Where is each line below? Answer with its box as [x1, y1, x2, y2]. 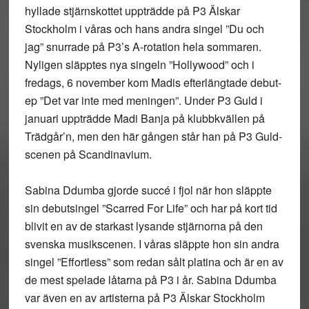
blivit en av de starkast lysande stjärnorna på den [24, 218, 263, 234]
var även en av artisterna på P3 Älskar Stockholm [24, 290, 265, 306]
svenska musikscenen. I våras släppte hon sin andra [24, 236, 279, 252]
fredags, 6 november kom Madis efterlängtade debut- [24, 74, 281, 90]
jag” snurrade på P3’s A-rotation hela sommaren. [24, 39, 261, 54]
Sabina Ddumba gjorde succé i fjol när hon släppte [24, 182, 272, 198]
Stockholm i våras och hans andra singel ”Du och [24, 21, 264, 37]
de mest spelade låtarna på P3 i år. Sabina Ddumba [24, 272, 277, 288]
